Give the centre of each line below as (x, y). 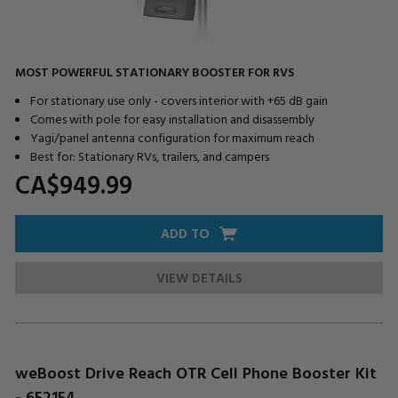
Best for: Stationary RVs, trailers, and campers (149, 156)
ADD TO (185, 234)
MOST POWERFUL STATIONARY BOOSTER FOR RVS (155, 72)
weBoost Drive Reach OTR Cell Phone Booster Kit (196, 373)
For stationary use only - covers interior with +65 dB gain (179, 100)
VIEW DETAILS (199, 278)
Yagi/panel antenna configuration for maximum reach (172, 138)
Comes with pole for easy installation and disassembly (172, 119)
